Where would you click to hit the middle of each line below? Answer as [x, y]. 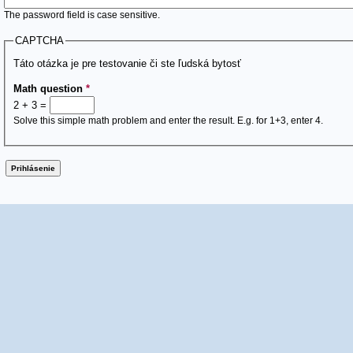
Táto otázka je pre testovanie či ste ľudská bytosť [127, 64]
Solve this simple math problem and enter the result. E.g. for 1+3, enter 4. [168, 121]
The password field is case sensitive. [82, 15]
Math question [50, 89]
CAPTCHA [39, 41]
